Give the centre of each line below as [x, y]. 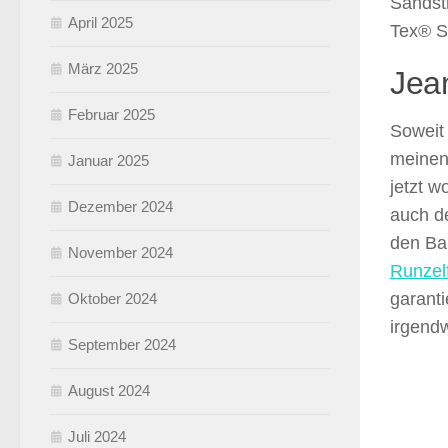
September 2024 [122, 344]
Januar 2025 [108, 160]
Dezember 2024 [120, 206]
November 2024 [120, 252]
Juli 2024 [97, 436]
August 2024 [109, 390]
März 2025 [103, 68]
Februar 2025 [111, 114]
